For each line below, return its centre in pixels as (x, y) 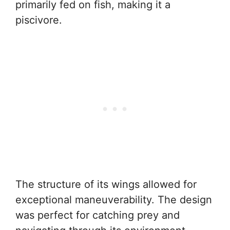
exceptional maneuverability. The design (114, 200)
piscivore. (39, 20)
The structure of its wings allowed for (106, 184)
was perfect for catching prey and (98, 215)
